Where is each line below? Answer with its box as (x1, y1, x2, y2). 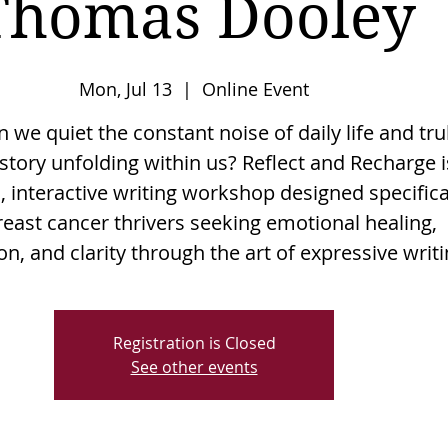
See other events (130, 356, 258, 379)
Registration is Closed (112, 332, 276, 355)
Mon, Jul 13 (79, 77, 172, 102)
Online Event (202, 77, 309, 102)
